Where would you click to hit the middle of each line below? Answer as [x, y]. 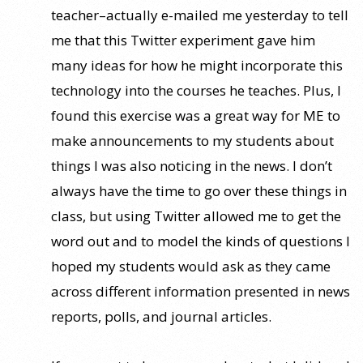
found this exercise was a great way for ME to [196, 115]
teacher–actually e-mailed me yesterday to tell [200, 15]
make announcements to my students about [192, 140]
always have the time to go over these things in [199, 190]
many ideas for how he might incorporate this [197, 65]
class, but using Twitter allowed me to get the [196, 216]
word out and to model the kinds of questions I [201, 241]
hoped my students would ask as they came [191, 266]
